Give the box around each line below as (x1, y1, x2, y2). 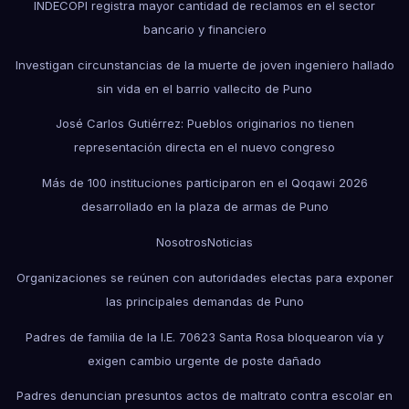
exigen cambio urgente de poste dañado (88, 352, 321, 368)
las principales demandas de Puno (105, 293, 304, 309)
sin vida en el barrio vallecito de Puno (97, 80, 312, 96)
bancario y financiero (142, 21, 267, 37)
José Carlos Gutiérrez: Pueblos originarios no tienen (55, 116, 354, 131)
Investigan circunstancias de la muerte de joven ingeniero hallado (15, 57, 394, 72)
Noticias (207, 234, 253, 249)
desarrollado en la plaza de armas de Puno (80, 199, 329, 215)
